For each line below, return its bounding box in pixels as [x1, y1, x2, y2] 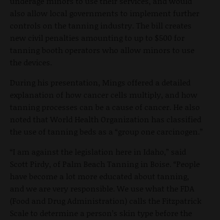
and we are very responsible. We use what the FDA [10, 182, 194, 194]
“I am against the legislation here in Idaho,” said [10, 145, 186, 157]
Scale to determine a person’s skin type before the [10, 207, 192, 219]
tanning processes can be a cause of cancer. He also [10, 101, 200, 112]
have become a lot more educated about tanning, [10, 170, 189, 182]
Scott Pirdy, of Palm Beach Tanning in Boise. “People [10, 158, 200, 169]
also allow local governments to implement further [10, 7, 199, 19]
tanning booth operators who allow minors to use [10, 44, 194, 55]
